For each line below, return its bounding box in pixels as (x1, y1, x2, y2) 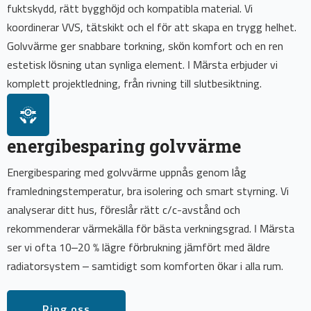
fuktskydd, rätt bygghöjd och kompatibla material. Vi (7, 3, 253, 15)
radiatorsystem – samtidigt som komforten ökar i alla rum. (7, 261, 283, 273)
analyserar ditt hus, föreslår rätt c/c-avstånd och (7, 205, 240, 217)
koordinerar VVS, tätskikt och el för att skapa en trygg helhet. (7, 22, 296, 34)
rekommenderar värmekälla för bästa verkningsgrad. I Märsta (7, 224, 294, 235)
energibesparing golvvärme (7, 135, 241, 158)
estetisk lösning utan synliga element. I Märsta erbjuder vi (7, 60, 278, 72)
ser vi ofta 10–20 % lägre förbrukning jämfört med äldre (7, 242, 270, 254)
